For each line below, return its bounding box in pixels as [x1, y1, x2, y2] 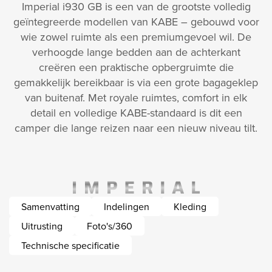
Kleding [174, 200, 206, 214]
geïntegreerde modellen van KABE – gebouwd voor [13, 14, 259, 30]
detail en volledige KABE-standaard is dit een [30, 105, 242, 121]
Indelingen [104, 200, 149, 214]
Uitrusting [21, 219, 63, 233]
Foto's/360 [87, 219, 132, 233]
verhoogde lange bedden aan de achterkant [32, 44, 240, 60]
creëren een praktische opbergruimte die [38, 59, 234, 75]
